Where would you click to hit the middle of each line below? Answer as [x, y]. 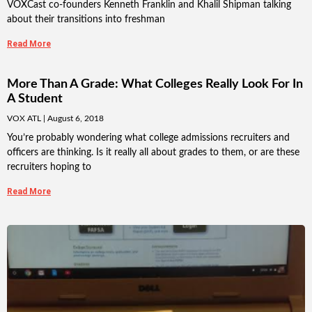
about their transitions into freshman [86, 20]
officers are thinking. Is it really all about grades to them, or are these [153, 153]
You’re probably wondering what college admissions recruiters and [148, 138]
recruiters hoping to [49, 167]
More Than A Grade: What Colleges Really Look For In [155, 85]
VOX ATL [25, 119]
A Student [35, 99]
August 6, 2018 [75, 119]
